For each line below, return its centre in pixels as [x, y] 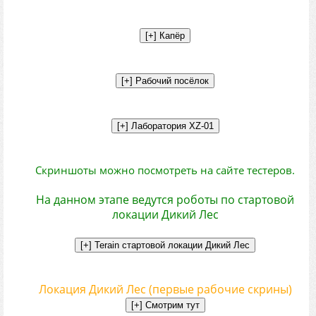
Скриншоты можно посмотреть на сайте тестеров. [165, 170]
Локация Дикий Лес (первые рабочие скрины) [165, 289]
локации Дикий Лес [165, 214]
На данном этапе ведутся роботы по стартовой [165, 200]
